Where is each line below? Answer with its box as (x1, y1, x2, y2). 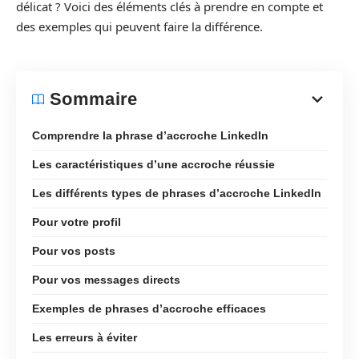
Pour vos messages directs (32, 272, 180, 286)
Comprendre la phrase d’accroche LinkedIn (32, 128, 268, 142)
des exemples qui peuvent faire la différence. (16, 18, 263, 34)
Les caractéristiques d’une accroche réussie (32, 157, 275, 171)
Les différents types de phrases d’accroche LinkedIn (32, 186, 321, 200)
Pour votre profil (32, 215, 121, 228)
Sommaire (50, 88, 138, 109)
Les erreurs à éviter (32, 330, 137, 344)
